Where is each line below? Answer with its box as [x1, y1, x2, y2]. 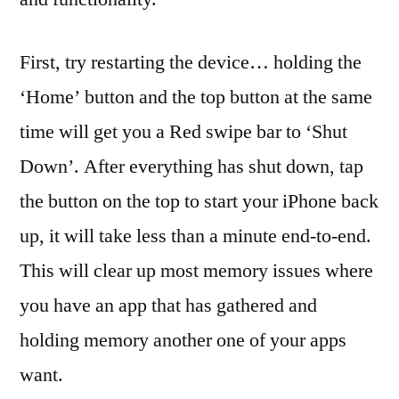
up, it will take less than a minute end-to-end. [20, 224, 371, 248]
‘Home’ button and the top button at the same [20, 85, 372, 110]
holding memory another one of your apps [20, 328, 346, 353]
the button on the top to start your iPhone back [20, 189, 379, 214]
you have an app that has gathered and [20, 293, 317, 318]
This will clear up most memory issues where [20, 258, 373, 283]
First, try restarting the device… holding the [20, 50, 362, 75]
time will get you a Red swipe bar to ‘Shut [20, 119, 347, 144]
